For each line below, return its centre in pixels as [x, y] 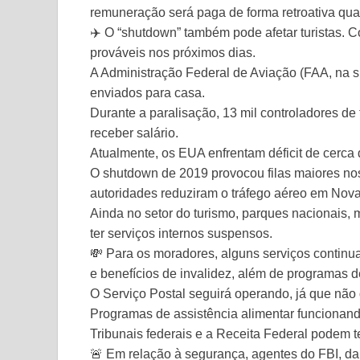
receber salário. [134, 133]
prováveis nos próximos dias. [173, 53]
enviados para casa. [147, 93]
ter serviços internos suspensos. [181, 233]
